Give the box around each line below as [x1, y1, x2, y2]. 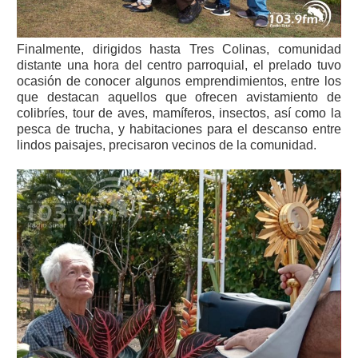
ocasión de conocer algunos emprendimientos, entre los [17, 74, 341, 89]
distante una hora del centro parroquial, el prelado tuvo [17, 58, 341, 73]
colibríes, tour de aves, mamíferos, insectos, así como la [17, 106, 341, 121]
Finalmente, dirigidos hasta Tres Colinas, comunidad [17, 42, 341, 57]
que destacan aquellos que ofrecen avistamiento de [17, 90, 341, 105]
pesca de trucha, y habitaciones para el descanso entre [17, 122, 341, 137]
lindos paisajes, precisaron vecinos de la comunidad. [17, 138, 317, 153]
